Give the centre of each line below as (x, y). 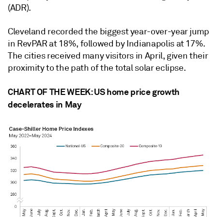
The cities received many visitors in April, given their (108, 56)
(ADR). (19, 8)
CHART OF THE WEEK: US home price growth (94, 92)
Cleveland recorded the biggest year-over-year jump (109, 31)
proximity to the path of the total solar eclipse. (97, 68)
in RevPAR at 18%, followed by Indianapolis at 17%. (107, 44)
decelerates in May (45, 104)
